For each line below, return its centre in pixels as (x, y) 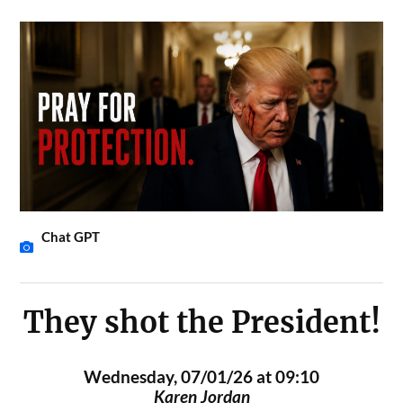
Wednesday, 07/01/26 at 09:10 (201, 376)
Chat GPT (71, 237)
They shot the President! (201, 322)
